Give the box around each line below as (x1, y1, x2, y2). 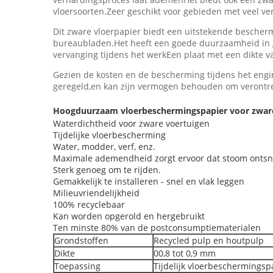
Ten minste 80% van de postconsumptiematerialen (53, 222, 261, 233)
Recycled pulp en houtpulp (154, 235, 264, 246)
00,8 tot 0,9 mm (154, 247, 216, 259)
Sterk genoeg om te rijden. (53, 164, 161, 175)
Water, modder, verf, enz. (53, 141, 155, 152)
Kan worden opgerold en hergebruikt (53, 210, 205, 222)
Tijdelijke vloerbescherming (53, 129, 166, 141)
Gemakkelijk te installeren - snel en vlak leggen (53, 175, 244, 187)
